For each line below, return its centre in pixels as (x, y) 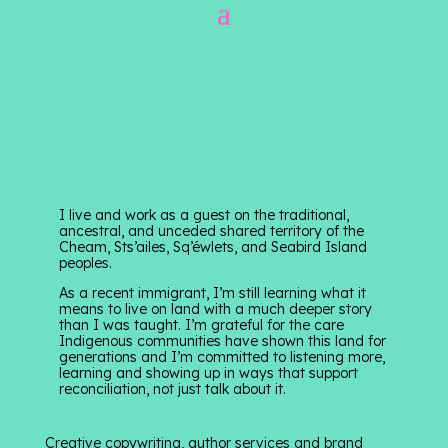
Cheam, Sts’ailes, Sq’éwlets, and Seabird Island (213, 247)
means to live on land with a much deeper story (216, 309)
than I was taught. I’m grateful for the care (202, 325)
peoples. (86, 263)
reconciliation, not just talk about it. (173, 389)
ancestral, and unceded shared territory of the (212, 231)
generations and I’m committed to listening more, (222, 357)
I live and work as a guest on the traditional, (204, 215)
